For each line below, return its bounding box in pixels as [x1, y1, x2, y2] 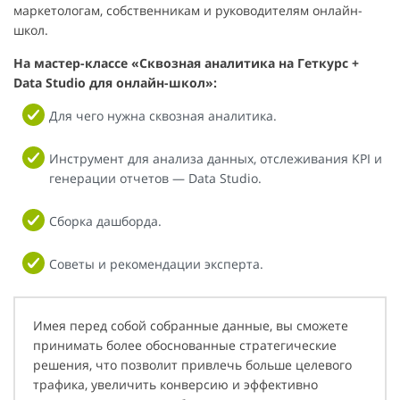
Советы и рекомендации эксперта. [49, 254, 263, 272]
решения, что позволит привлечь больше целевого [33, 355, 352, 373]
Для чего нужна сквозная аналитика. [49, 106, 277, 124]
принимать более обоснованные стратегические [33, 336, 337, 354]
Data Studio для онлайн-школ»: [13, 73, 217, 91]
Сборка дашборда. [49, 212, 162, 229]
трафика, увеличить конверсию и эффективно [33, 375, 318, 393]
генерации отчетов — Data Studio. [49, 169, 262, 187]
